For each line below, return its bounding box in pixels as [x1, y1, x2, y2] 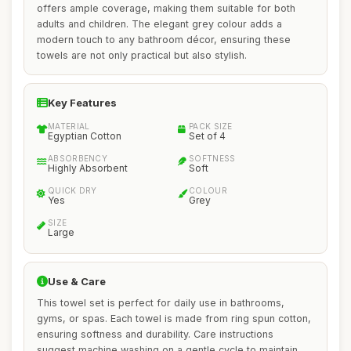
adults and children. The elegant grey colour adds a [37, 18, 282, 30]
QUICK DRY [48, 186, 97, 195]
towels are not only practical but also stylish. [37, 49, 247, 61]
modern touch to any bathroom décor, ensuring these [37, 34, 291, 45]
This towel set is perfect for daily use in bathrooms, [37, 297, 284, 309]
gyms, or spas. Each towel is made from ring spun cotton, [37, 313, 311, 324]
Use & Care [48, 275, 106, 288]
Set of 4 [189, 130, 226, 142]
